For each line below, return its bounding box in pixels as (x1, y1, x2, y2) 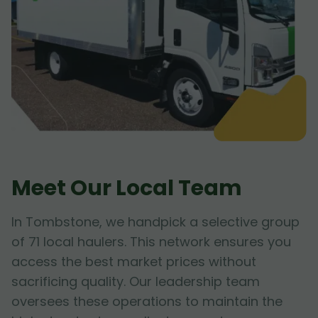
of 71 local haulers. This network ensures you (11, 233, 291, 251)
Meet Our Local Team (11, 173, 242, 204)
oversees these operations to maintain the (11, 292, 283, 311)
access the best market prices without (11, 253, 256, 271)
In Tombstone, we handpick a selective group (11, 213, 300, 231)
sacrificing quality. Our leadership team (11, 273, 260, 291)
